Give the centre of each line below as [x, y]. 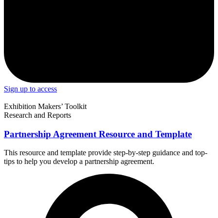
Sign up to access [30, 89]
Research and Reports [37, 115]
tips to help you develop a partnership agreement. [79, 162]
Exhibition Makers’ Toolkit [45, 106]
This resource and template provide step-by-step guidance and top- [106, 153]
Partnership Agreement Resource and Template [98, 134]
